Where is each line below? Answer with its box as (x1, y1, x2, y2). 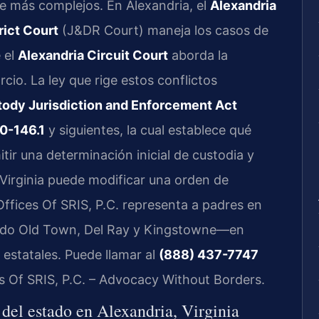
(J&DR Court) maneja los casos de (58, 23, 268, 38)
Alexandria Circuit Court (18, 48, 168, 63)
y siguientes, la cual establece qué (45, 122, 251, 138)
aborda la (168, 48, 228, 63)
